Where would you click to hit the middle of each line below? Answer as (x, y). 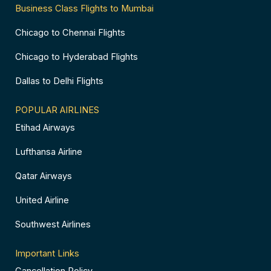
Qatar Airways (44, 176)
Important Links (47, 254)
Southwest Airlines (53, 225)
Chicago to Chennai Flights (70, 33)
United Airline (42, 201)
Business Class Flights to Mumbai (84, 9)
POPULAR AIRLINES (57, 110)
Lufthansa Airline (49, 152)
